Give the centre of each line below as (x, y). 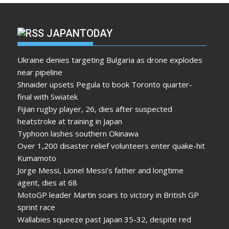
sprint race (37, 207)
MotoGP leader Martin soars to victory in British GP (108, 195)
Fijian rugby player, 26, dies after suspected (95, 109)
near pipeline (40, 72)
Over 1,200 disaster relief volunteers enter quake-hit (111, 146)
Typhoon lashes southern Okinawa (78, 134)
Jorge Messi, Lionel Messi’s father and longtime (101, 170)
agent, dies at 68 (48, 183)
